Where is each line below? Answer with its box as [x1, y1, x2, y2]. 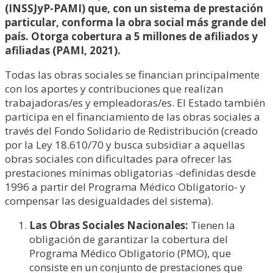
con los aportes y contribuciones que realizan [5, 82, 223, 96]
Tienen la [188, 218, 235, 232]
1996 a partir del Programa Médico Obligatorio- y [5, 180, 246, 194]
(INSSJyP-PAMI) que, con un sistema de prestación [5, 1, 263, 15]
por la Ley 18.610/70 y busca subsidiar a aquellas [5, 138, 245, 152]
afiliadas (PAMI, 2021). [5, 43, 121, 57]
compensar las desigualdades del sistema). [5, 194, 213, 208]
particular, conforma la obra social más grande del [5, 15, 266, 29]
